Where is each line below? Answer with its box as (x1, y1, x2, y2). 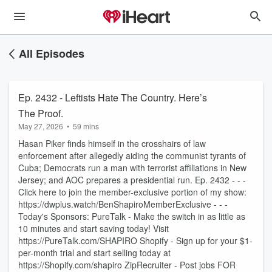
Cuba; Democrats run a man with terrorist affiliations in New (18, 161, 246, 174)
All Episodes (19, 46, 84, 61)
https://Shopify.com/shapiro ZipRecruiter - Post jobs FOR (18, 259, 236, 271)
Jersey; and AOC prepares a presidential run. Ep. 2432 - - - (18, 174, 246, 186)
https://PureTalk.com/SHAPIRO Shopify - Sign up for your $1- (18, 234, 253, 246)
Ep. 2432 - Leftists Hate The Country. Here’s (18, 90, 207, 104)
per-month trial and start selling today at (18, 246, 171, 259)
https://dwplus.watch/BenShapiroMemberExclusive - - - (18, 198, 228, 210)
